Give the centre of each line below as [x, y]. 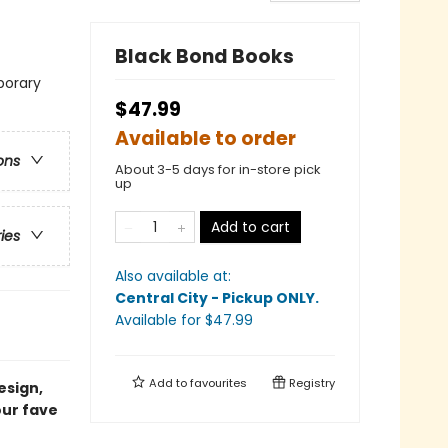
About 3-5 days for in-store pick [218, 169]
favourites [218, 382]
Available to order [205, 138]
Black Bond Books [204, 56]
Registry [310, 382]
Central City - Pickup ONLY [215, 297]
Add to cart [250, 226]
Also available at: [173, 275]
